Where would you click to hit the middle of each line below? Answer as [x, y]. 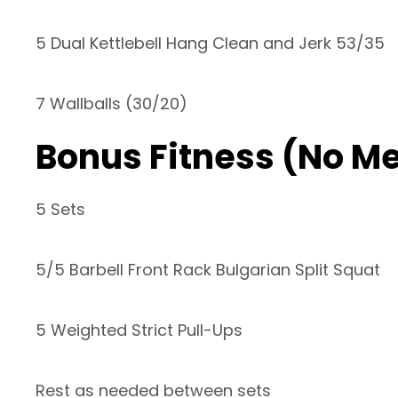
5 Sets [60, 210]
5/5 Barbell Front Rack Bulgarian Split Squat [208, 270]
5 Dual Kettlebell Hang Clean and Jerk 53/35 [210, 44]
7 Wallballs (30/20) [111, 104]
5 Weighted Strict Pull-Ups [139, 330]
